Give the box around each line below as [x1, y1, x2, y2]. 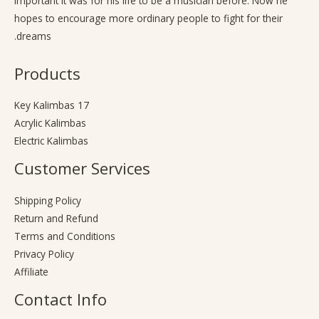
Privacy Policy [14, 247, 74, 261]
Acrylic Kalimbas [14, 116, 86, 130]
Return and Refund [14, 211, 98, 226]
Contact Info [14, 288, 107, 311]
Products [14, 62, 80, 85]
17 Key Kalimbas [78, 98, 89, 113]
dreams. [16, 29, 51, 43]
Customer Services [14, 157, 150, 180]
